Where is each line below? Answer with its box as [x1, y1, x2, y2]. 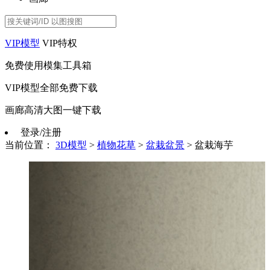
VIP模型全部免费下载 [5, 82, 98, 93]
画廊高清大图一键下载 [5, 104, 101, 115]
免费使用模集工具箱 [5, 60, 92, 71]
